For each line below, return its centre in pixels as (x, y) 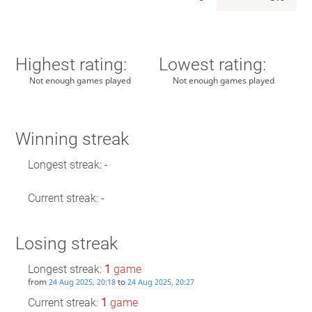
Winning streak (72, 139)
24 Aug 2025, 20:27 (161, 281)
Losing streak (66, 244)
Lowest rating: (213, 64)
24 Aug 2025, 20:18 (82, 281)
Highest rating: (71, 64)
